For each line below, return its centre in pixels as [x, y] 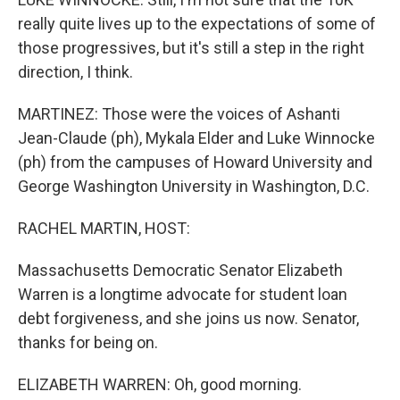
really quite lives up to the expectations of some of [197, 24]
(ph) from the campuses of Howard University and [195, 162]
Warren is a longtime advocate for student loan [183, 294]
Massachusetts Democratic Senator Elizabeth [180, 270]
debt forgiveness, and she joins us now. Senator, [188, 318]
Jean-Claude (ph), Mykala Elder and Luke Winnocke [196, 138]
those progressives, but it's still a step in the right [191, 48]
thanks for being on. [88, 342]
